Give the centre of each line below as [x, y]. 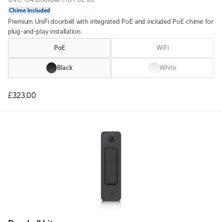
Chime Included [29, 10]
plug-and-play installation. [45, 31]
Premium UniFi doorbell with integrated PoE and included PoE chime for [111, 21]
